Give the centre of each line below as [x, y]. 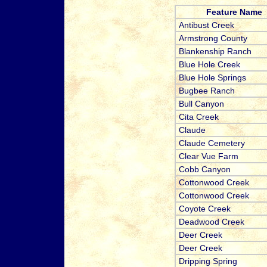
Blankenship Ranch [215, 52]
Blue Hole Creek [209, 65]
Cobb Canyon [204, 170]
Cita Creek [198, 117]
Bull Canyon [201, 104]
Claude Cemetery [212, 143]
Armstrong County [213, 38]
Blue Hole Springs [212, 78]
